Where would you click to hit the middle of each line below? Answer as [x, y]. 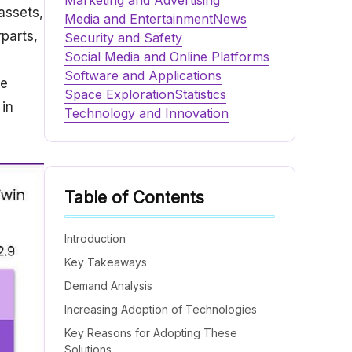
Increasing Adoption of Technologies [161, 310]
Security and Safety [123, 38]
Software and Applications [143, 76]
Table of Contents [134, 197]
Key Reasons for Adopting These [151, 333]
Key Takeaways [106, 262]
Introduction [95, 239]
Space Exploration [119, 95]
